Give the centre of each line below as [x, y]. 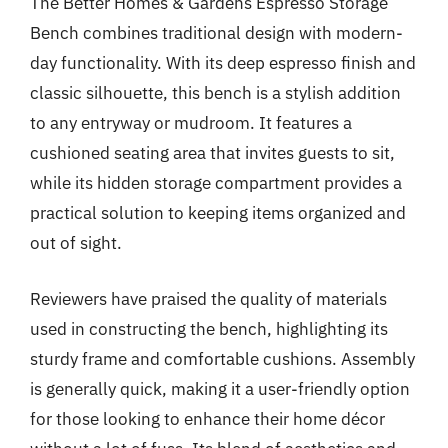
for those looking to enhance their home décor [207, 418]
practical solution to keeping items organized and [218, 213]
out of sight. [76, 243]
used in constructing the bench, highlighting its [209, 328]
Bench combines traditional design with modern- [216, 33]
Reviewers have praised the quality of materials [208, 298]
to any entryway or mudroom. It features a [191, 123]
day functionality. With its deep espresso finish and [223, 63]
